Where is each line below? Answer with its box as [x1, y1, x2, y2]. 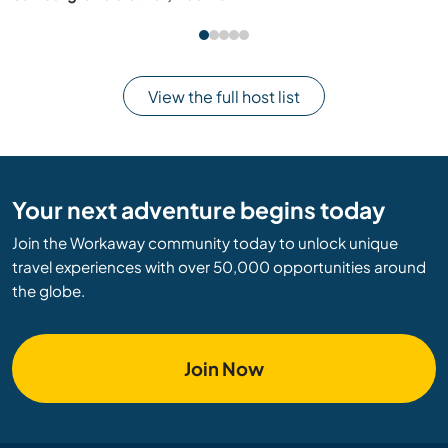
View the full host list [148, 85, 300, 107]
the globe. [12, 281, 85, 301]
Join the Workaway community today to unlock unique [12, 233, 398, 253]
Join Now [184, 357, 264, 381]
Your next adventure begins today [12, 195, 385, 225]
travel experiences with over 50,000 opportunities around [12, 257, 426, 277]
